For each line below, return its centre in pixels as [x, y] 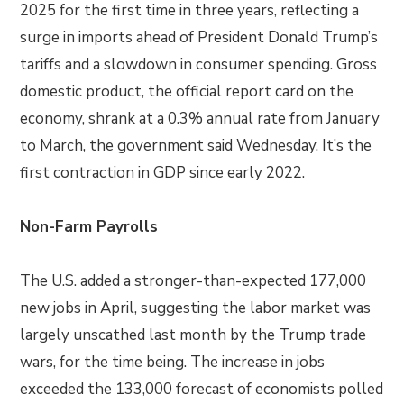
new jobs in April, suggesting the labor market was [196, 308]
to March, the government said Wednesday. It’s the [196, 146]
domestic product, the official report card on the [187, 92]
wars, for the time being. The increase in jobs [173, 363]
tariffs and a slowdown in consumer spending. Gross [199, 65]
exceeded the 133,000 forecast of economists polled [202, 390]
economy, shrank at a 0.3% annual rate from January [200, 119]
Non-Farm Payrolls [92, 227]
